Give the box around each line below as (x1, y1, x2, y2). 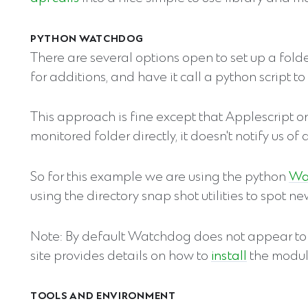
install (211, 249, 247, 264)
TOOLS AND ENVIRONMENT (30, 291, 176, 303)
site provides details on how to (30, 249, 211, 264)
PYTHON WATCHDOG (30, 33, 144, 45)
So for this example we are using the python (30, 170, 289, 186)
